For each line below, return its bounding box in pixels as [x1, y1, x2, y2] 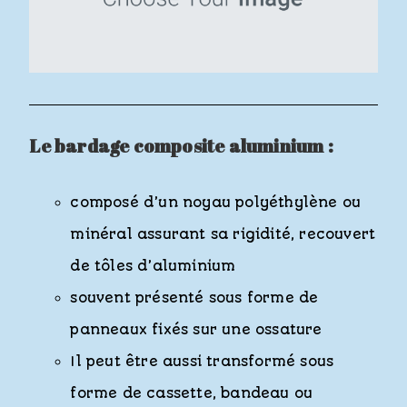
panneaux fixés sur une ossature [70, 322, 323, 339]
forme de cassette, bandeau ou [70, 385, 313, 402]
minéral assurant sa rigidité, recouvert [70, 226, 376, 243]
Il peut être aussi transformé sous [70, 353, 334, 371]
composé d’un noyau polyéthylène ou [70, 194, 362, 212]
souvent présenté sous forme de [70, 290, 319, 307]
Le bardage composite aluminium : [29, 134, 333, 159]
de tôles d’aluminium [70, 258, 236, 275]
